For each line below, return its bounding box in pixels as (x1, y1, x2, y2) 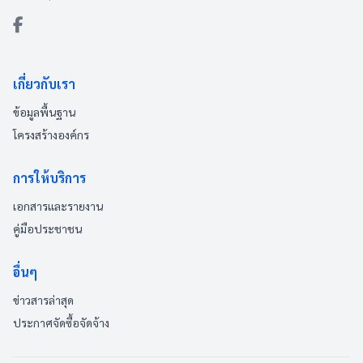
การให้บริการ (13, 169, 86, 186)
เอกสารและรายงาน (13, 199, 103, 213)
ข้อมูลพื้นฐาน (13, 105, 75, 119)
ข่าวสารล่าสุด (13, 293, 74, 307)
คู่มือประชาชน (13, 221, 82, 236)
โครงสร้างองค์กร (13, 127, 89, 142)
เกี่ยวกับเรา (13, 75, 75, 92)
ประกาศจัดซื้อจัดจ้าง (13, 315, 109, 330)
